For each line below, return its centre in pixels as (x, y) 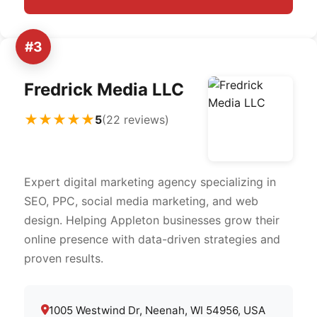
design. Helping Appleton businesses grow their (152, 220)
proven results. (64, 258)
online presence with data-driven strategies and (152, 239)
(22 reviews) (136, 119)
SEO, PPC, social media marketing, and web (141, 201)
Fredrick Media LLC (104, 90)
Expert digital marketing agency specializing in (150, 182)
